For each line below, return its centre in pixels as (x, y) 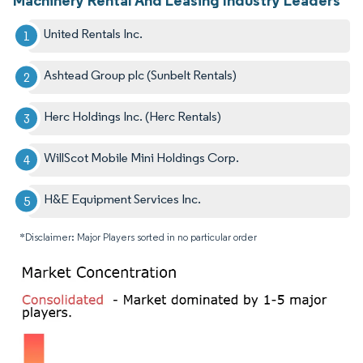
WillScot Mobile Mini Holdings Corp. (142, 157)
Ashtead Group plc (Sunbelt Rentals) (141, 75)
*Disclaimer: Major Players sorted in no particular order (138, 237)
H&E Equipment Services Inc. (123, 199)
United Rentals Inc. (94, 33)
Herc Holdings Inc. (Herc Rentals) (133, 116)
